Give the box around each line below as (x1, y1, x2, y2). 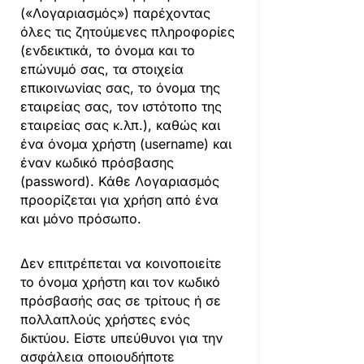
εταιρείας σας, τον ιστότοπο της (19, 97, 222, 115)
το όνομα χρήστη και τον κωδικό (19, 273, 220, 290)
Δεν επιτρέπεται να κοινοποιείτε (19, 254, 222, 271)
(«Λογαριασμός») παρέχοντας (19, 4, 210, 21)
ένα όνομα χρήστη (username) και (19, 135, 232, 152)
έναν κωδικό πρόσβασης (19, 154, 174, 171)
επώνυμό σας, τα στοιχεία (19, 60, 184, 77)
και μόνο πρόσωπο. (19, 210, 141, 227)
